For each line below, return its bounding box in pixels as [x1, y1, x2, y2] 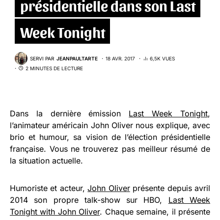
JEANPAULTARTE [56, 55, 98, 61]
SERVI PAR [30, 55, 54, 61]
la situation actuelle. [10, 156, 83, 166]
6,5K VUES [150, 55, 175, 61]
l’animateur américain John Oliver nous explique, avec [10, 120, 210, 131]
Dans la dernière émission [10, 109, 129, 119]
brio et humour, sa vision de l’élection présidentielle [10, 132, 210, 142]
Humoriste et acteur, [10, 183, 88, 193]
